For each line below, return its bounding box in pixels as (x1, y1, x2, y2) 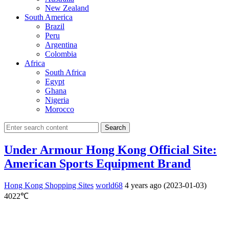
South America (25, 12, 73, 21)
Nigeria (45, 95, 69, 104)
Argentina (45, 40, 77, 49)
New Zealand (45, 3, 89, 12)
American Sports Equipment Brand (4, 156, 191, 170)
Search (105, 123, 126, 131)
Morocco (45, 104, 74, 113)
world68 (96, 180, 123, 190)
